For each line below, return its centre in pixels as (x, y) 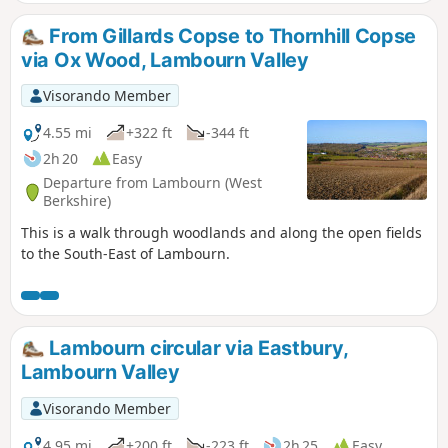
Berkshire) (77, 201)
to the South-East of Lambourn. (125, 254)
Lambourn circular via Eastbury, (196, 348)
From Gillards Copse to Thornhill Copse (230, 35)
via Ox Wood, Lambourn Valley (165, 59)
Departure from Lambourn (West (152, 183)
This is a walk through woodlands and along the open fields (221, 233)
